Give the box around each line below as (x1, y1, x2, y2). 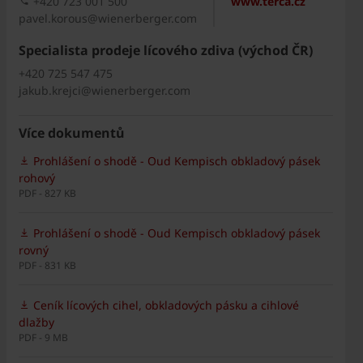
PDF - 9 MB (18, 331, 68, 344)
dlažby (18, 314, 54, 330)
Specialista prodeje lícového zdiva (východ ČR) (18, 41, 313, 59)
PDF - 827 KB (18, 186, 76, 200)
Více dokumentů (18, 124, 125, 142)
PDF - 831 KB (18, 258, 76, 272)
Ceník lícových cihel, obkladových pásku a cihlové (29, 297, 299, 313)
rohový (18, 170, 55, 186)
